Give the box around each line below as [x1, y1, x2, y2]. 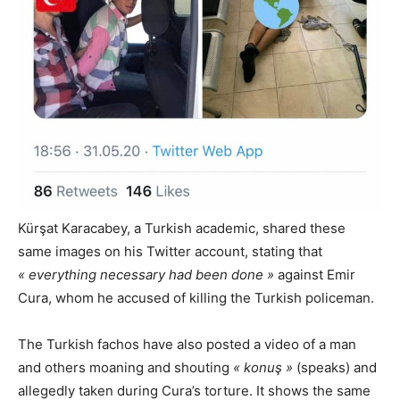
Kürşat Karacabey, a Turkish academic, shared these [18, 220, 346, 237]
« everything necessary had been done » [18, 266, 274, 284]
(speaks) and [293, 359, 377, 377]
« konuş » [233, 359, 293, 377]
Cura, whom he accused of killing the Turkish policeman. [18, 289, 374, 307]
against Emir [274, 266, 355, 284]
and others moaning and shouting [18, 359, 233, 377]
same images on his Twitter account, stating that [18, 243, 322, 261]
